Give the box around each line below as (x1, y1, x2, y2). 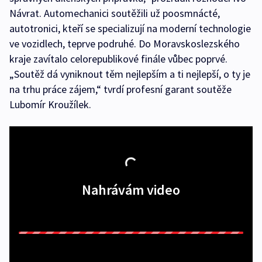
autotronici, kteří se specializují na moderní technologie (9, 22, 251, 36)
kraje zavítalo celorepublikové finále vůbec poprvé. (9, 52, 227, 66)
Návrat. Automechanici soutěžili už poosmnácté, (9, 6, 220, 20)
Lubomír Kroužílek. (9, 98, 91, 112)
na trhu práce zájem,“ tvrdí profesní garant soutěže (9, 82, 232, 96)
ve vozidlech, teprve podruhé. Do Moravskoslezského (9, 37, 240, 51)
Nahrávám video (82, 181, 180, 199)
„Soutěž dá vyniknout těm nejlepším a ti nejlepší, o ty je (9, 67, 250, 81)
